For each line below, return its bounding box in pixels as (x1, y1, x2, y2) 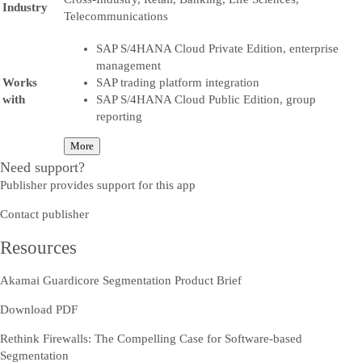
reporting (96, 110, 142, 124)
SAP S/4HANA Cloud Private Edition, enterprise (96, 42, 339, 56)
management (96, 59, 161, 73)
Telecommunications (64, 10, 168, 23)
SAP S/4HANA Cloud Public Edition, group (96, 93, 316, 107)
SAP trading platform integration (96, 76, 259, 90)
